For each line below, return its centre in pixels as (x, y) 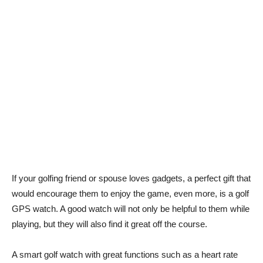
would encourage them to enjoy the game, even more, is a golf (130, 193)
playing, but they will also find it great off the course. (109, 224)
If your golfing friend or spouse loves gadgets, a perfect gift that (131, 178)
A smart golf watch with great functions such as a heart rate (125, 254)
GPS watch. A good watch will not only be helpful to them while (131, 208)
